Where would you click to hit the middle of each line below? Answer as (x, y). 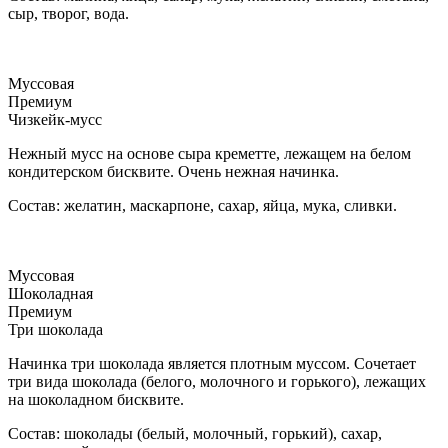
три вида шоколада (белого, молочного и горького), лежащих (217, 381)
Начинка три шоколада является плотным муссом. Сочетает (212, 363)
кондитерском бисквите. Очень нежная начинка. (173, 171)
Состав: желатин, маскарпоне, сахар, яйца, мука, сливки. (202, 205)
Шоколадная (50, 293)
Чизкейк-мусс (55, 119)
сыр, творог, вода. (68, 13)
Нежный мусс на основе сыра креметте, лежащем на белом (209, 153)
